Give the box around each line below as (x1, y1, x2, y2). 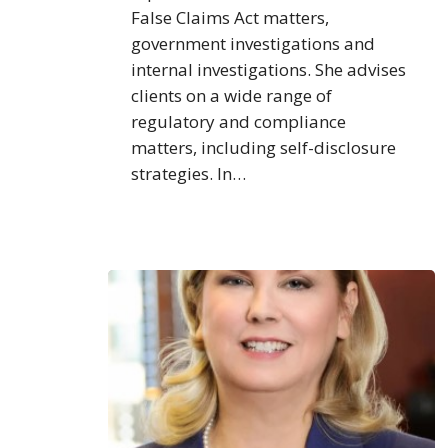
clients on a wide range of (131, 84, 333, 108)
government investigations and (131, 32, 376, 56)
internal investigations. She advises (131, 58, 407, 82)
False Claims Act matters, (131, 6, 330, 30)
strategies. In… (131, 162, 247, 186)
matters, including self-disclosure (131, 136, 397, 160)
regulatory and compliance (131, 110, 347, 134)
